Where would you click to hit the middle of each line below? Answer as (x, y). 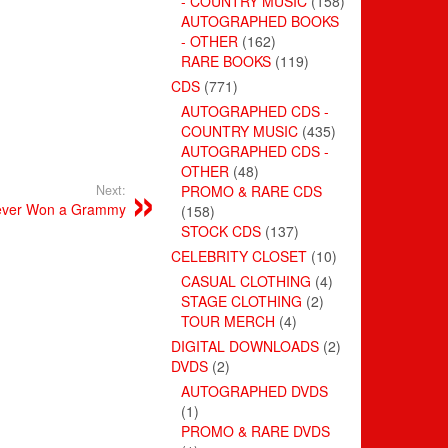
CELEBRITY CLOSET (239, 255)
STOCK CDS (221, 230)
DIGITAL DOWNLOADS (245, 345)
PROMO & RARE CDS (251, 190)
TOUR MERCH (228, 320)
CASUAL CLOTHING (246, 280)
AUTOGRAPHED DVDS (254, 390)
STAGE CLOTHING (241, 300)
